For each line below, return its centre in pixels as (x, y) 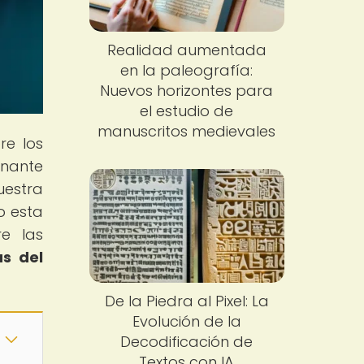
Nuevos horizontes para (187, 91)
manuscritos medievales (187, 132)
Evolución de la (186, 321)
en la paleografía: (187, 71)
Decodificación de (187, 341)
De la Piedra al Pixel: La (186, 301)
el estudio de (187, 111)
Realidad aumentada (186, 50)
